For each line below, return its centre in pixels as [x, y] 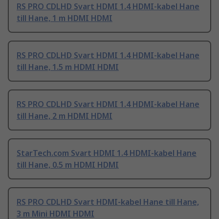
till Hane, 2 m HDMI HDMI [65, 116]
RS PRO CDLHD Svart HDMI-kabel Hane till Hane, [108, 202]
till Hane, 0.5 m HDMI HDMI [68, 165]
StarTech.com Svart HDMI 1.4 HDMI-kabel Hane [107, 153]
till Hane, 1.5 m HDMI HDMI [68, 67]
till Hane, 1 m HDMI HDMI [65, 18]
